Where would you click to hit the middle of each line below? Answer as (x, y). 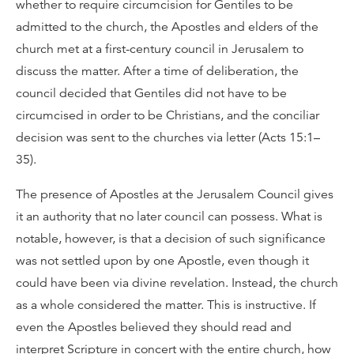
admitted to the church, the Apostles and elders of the (167, 27)
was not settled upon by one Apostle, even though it (162, 261)
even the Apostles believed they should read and (154, 327)
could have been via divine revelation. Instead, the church (177, 283)
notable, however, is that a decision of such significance (171, 239)
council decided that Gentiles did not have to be (151, 93)
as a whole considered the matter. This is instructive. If (166, 305)
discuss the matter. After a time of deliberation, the (157, 71)
